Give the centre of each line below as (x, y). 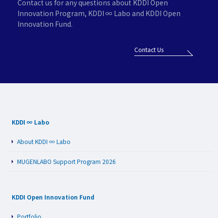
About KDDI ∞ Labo (44, 141)
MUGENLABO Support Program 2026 (66, 161)
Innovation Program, (53, 13)
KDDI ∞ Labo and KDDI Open (134, 13)
